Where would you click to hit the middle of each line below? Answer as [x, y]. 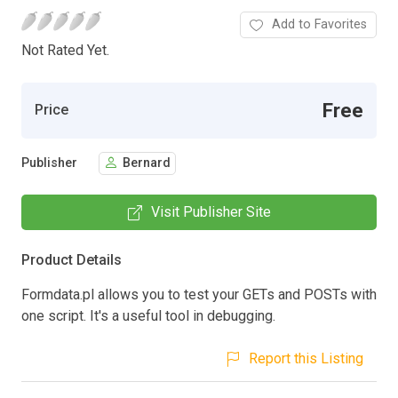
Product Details [72, 259]
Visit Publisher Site [211, 211]
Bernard [147, 163]
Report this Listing [306, 358]
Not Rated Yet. [65, 50]
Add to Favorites [319, 24]
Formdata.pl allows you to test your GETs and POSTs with [199, 294]
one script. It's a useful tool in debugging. [148, 315]
